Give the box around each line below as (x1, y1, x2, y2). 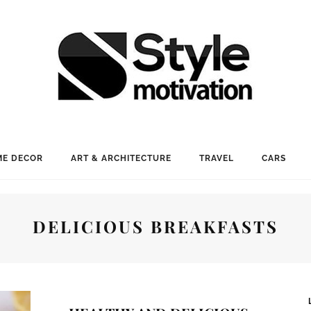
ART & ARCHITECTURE (70, 153, 171, 163)
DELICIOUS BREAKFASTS (33, 215, 278, 237)
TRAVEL (199, 153, 234, 163)
